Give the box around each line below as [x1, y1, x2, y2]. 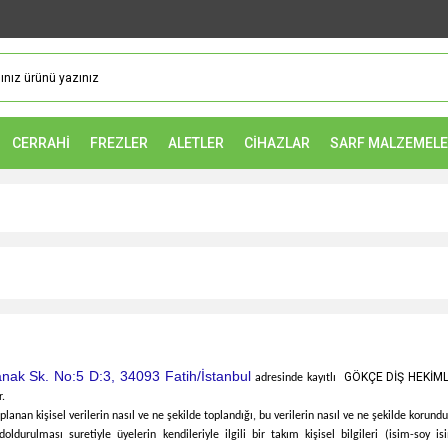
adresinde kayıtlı [255, 372, 340, 384]
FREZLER [90, 134, 148, 151]
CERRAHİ [12, 134, 70, 151]
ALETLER [168, 134, 224, 151]
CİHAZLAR [244, 134, 310, 151]
